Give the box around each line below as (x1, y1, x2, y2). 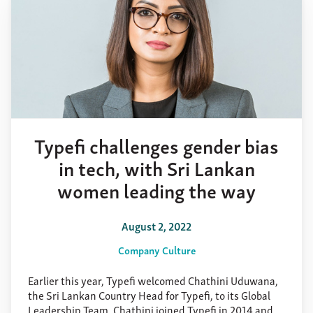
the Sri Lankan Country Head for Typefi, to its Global (28, 285, 270, 304)
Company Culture (117, 240, 196, 258)
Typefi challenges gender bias (34, 129, 279, 161)
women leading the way (57, 173, 256, 205)
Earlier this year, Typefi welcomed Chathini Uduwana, (28, 270, 278, 289)
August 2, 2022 (122, 216, 191, 235)
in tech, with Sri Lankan (58, 151, 255, 183)
